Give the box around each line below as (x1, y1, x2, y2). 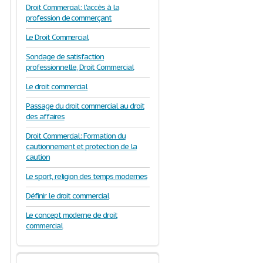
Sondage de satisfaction (26, 52, 104, 62)
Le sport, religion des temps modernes (26, 171, 147, 181)
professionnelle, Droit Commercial (26, 62, 134, 72)
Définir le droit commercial (26, 191, 109, 201)
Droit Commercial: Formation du (26, 131, 126, 141)
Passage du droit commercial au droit (26, 101, 144, 111)
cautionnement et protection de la (26, 141, 137, 151)
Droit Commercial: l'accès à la (26, 2, 119, 12)
